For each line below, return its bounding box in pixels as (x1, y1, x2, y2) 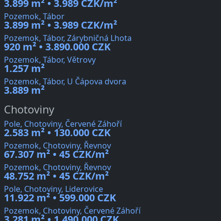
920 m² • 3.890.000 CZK (4, 40, 110, 54)
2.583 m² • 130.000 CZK (4, 126, 110, 140)
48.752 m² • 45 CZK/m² (4, 169, 109, 183)
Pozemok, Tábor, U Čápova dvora (4, 76, 126, 87)
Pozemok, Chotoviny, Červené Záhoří (4, 205, 141, 217)
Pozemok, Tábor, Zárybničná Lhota (4, 33, 132, 44)
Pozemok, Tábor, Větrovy (4, 54, 96, 66)
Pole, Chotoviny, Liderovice (4, 184, 103, 195)
